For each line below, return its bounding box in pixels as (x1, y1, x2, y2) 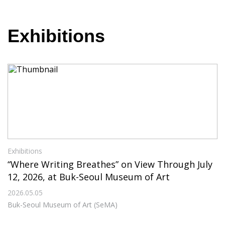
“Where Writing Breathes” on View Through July (8, 158, 212, 171)
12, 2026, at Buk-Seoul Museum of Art (8, 171, 170, 183)
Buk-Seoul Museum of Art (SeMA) (8, 200, 118, 210)
